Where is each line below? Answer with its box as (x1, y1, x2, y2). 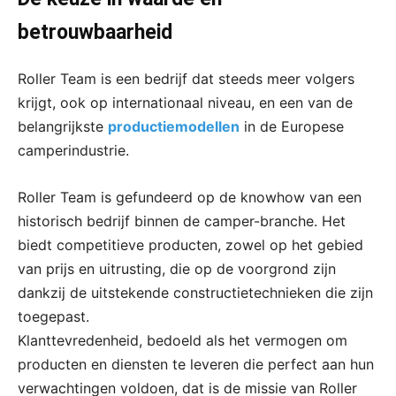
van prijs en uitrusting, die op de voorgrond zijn (18, 259, 336, 278)
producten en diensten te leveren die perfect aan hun (18, 354, 374, 373)
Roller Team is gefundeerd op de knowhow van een (18, 187, 362, 206)
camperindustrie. (18, 141, 129, 159)
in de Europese (240, 117, 344, 135)
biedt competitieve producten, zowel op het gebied (18, 235, 363, 254)
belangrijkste (18, 117, 108, 135)
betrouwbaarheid (18, 19, 172, 44)
